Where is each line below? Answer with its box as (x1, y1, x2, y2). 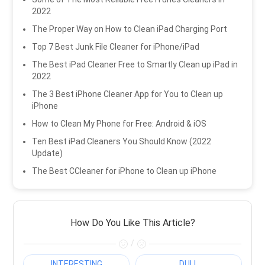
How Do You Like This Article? (70, 216, 195, 228)
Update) (32, 148, 63, 158)
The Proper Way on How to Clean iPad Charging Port (32, 24, 228, 34)
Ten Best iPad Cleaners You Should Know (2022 (32, 136, 212, 146)
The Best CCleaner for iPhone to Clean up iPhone (32, 166, 217, 176)
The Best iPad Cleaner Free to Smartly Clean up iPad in (32, 59, 238, 69)
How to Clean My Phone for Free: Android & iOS (32, 118, 207, 128)
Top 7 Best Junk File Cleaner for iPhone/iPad (32, 41, 200, 51)
